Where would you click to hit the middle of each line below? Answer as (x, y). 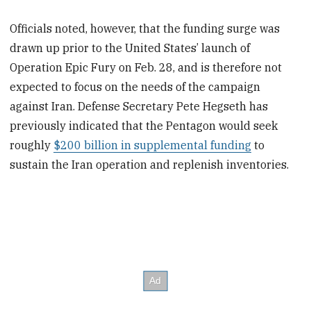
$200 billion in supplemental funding (153, 145)
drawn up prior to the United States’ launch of (130, 48)
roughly (32, 145)
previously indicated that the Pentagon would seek (144, 126)
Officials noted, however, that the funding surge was (145, 29)
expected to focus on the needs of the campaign (135, 87)
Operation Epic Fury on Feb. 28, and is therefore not (146, 68)
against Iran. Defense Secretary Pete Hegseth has (139, 107)
